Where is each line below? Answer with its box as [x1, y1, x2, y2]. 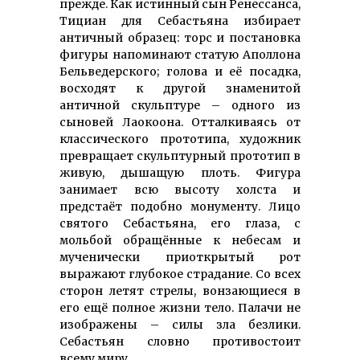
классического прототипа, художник [59, 131, 301, 146]
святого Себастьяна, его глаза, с [59, 215, 301, 231]
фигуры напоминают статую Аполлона [59, 47, 301, 62]
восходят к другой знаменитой [59, 80, 301, 96]
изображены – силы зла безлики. [59, 317, 301, 332]
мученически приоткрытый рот [59, 249, 301, 264]
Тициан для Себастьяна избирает [59, 13, 301, 28]
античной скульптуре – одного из [59, 97, 301, 112]
